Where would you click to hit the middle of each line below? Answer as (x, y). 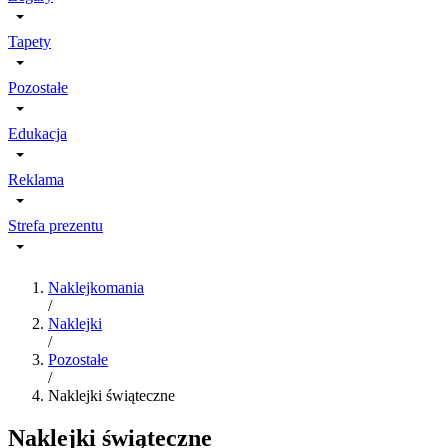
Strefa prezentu (55, 225)
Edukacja (37, 133)
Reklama (36, 179)
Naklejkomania (96, 287)
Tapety (29, 41)
